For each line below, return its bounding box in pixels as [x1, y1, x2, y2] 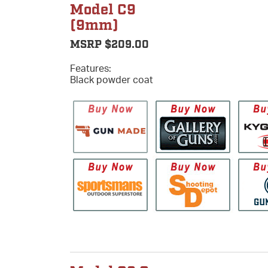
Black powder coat [70, 73, 153, 86]
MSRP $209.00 [70, 37, 149, 52]
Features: [70, 62, 111, 74]
